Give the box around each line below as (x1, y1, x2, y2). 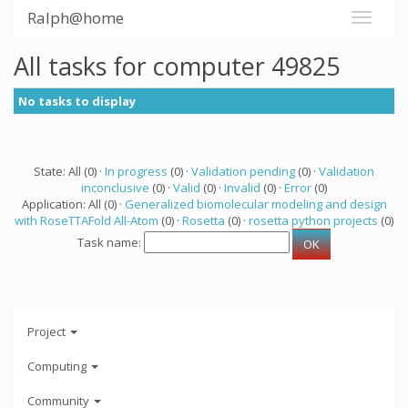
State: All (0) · (34, 163, 105, 179)
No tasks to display (18, 93, 136, 109)
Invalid (224, 179, 260, 196)
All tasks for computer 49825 (14, 49, 340, 83)
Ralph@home (27, 7, 124, 28)
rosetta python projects (249, 212, 378, 229)
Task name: (77, 234, 144, 251)
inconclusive (81, 179, 149, 196)
